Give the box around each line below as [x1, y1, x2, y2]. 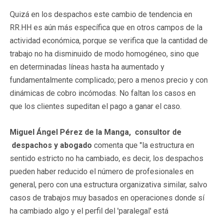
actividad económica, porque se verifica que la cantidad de [10, 36, 208, 45]
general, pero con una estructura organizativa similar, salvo [10, 180, 207, 189]
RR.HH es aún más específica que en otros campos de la [10, 22, 202, 32]
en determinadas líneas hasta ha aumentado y [10, 62, 164, 72]
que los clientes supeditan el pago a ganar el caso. [10, 101, 182, 111]
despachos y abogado [10, 140, 94, 150]
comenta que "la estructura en [94, 140, 194, 150]
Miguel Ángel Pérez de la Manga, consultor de [10, 127, 182, 137]
